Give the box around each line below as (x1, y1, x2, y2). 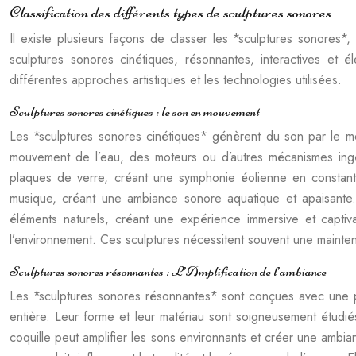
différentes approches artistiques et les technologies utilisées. (10, 71, 342, 89)
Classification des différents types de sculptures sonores (10, 2, 331, 22)
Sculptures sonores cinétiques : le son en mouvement (10, 103, 260, 120)
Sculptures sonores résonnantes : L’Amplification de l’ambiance (10, 262, 327, 280)
